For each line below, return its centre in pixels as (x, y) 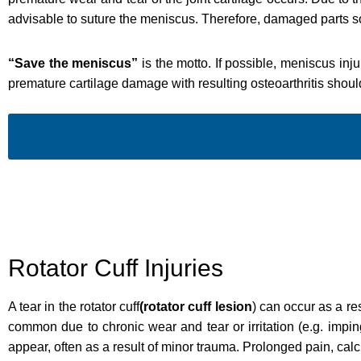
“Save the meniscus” (75, 63)
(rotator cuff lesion (196, 306)
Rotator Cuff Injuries (116, 268)
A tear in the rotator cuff (74, 306)
